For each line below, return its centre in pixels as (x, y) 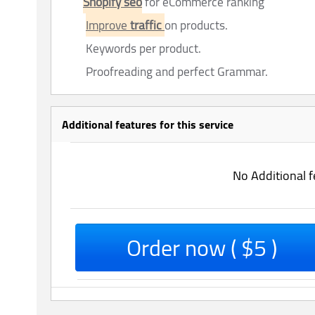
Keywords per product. (143, 49)
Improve (108, 25)
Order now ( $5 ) (202, 247)
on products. (196, 25)
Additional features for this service (148, 124)
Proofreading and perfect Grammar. (175, 72)
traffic (147, 25)
